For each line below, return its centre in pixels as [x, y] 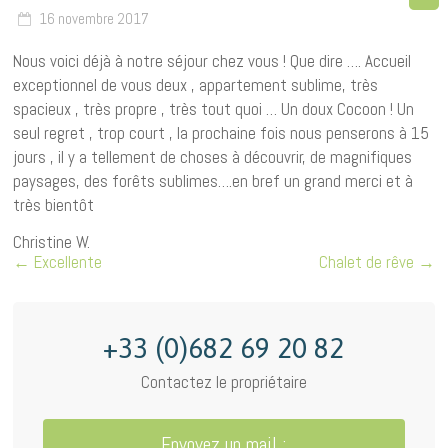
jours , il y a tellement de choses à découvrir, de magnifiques [213, 157]
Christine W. [52, 242]
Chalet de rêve [368, 262]
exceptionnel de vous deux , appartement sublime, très [196, 85]
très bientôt [54, 205]
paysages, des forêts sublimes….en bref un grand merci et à [213, 181]
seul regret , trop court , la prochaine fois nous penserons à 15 [221, 133]
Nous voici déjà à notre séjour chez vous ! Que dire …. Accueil [212, 61]
